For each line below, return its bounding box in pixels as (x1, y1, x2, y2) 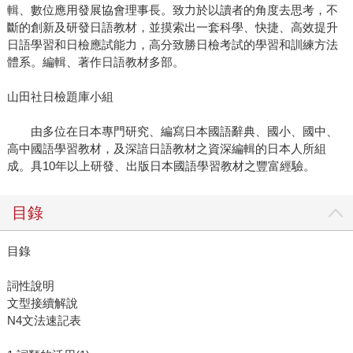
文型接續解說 (6, 296, 78, 310)
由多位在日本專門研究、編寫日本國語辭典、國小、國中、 (6, 124, 338, 139)
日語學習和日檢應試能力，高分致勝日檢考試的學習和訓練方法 (6, 38, 338, 52)
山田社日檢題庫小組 (6, 90, 113, 104)
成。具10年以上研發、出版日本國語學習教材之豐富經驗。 (6, 159, 315, 173)
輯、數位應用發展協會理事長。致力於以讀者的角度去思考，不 (6, 3, 338, 17)
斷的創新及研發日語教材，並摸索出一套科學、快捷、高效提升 (6, 20, 338, 35)
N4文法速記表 (6, 314, 81, 328)
